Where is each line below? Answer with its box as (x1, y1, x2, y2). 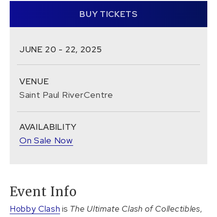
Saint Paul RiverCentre (19, 89, 113, 100)
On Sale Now (19, 134, 73, 146)
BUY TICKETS (79, 8, 138, 19)
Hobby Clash (10, 203, 61, 214)
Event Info (10, 184, 77, 200)
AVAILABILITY (19, 121, 77, 132)
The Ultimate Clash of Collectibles (70, 203, 200, 214)
